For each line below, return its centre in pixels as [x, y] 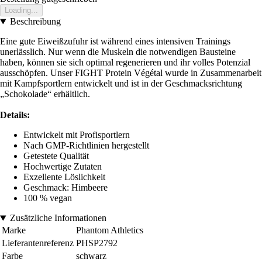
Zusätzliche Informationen [58, 218]
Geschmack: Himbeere [65, 188]
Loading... [21, 11]
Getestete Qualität [56, 156]
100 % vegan [48, 198]
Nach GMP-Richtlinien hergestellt [86, 146]
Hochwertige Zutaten [63, 167]
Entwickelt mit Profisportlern [77, 135]
